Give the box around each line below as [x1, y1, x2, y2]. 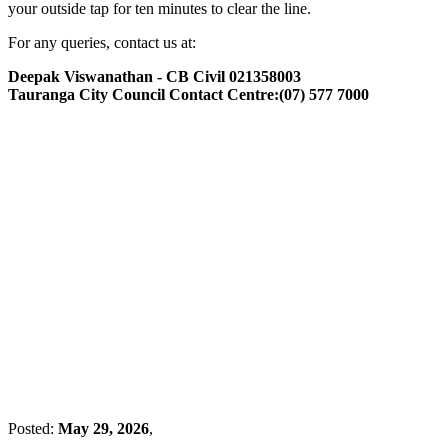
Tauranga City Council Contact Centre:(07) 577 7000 [8, 85, 369, 103]
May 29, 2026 [58, 419, 149, 437]
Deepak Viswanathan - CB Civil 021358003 [8, 67, 301, 85]
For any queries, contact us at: [8, 33, 196, 51]
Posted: [8, 419, 58, 437]
